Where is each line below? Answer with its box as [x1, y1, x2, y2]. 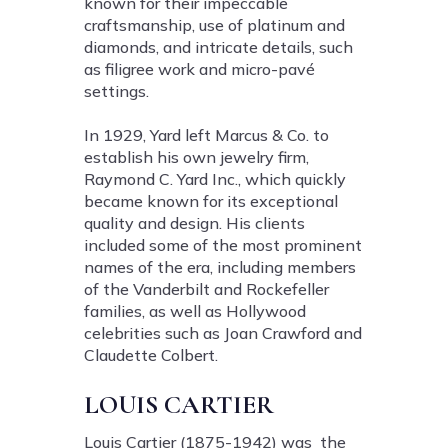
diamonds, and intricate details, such [84, 37, 353, 57]
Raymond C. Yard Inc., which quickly [84, 169, 346, 189]
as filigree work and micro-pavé [84, 59, 315, 79]
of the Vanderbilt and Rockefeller [84, 279, 329, 299]
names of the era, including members [84, 257, 356, 277]
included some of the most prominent [84, 235, 362, 255]
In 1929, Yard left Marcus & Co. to [84, 125, 329, 145]
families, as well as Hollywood [84, 301, 306, 321]
